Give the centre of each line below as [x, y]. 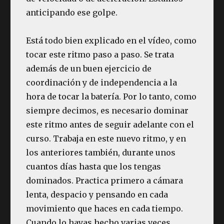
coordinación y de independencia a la [102, 82]
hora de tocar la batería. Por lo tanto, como [111, 96]
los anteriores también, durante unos [101, 152]
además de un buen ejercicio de [89, 68]
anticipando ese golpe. [72, 12]
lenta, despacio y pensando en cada [97, 194]
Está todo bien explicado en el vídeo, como [111, 40]
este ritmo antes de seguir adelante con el [110, 124]
